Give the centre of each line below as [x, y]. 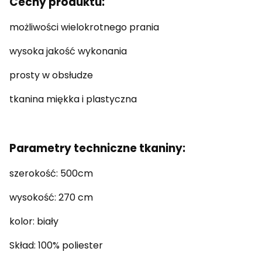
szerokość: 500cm [51, 174]
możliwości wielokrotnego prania [84, 27]
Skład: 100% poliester [56, 246]
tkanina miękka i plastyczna [73, 99]
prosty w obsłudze [51, 75]
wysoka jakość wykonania [68, 51]
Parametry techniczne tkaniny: [97, 149]
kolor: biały [34, 222]
